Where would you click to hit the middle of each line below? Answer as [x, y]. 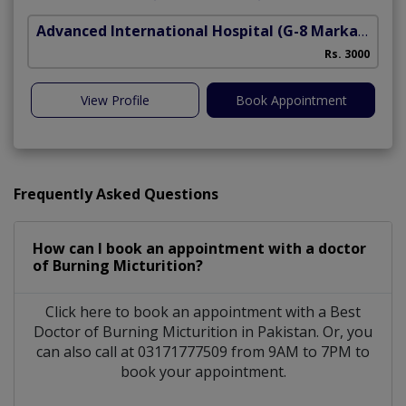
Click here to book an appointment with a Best [203, 311]
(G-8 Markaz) [318, 30]
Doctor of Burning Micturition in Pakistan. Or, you [203, 331]
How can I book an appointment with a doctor [199, 248]
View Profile [115, 100]
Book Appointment [291, 100]
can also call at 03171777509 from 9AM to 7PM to [203, 351]
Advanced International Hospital [155, 30]
